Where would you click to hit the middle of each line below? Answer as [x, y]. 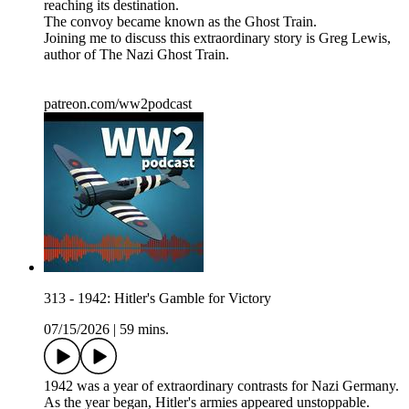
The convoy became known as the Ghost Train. [180, 21]
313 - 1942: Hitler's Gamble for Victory [157, 298]
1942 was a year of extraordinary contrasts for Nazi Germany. [221, 385]
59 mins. [144, 329]
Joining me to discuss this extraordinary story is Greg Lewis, [217, 37]
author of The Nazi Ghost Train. [136, 54]
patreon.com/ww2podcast [118, 103]
